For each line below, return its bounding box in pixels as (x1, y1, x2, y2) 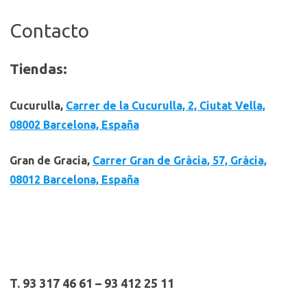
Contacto (10, 20, 89, 42)
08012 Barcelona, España (10, 173, 139, 186)
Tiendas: (10, 60, 67, 77)
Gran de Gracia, (10, 154, 93, 167)
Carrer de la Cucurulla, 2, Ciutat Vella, (66, 99, 265, 112)
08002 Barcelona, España (10, 119, 139, 132)
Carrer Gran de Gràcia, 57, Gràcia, (93, 154, 267, 167)
